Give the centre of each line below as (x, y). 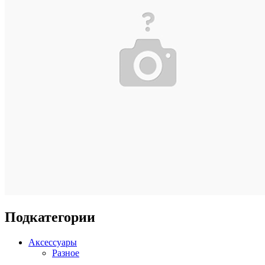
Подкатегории (50, 217)
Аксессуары (53, 243)
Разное (66, 253)
